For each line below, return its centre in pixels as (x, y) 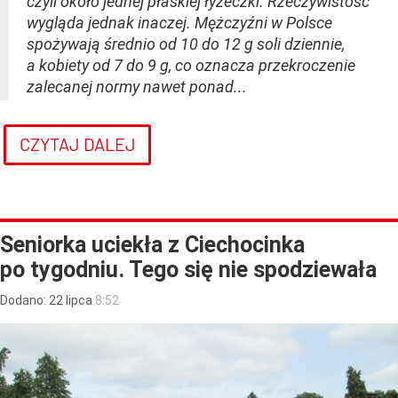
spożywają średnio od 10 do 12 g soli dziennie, (186, 44)
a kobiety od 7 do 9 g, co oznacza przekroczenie (191, 65)
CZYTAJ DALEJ (77, 143)
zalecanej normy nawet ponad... (137, 86)
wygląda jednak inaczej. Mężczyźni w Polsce (179, 22)
